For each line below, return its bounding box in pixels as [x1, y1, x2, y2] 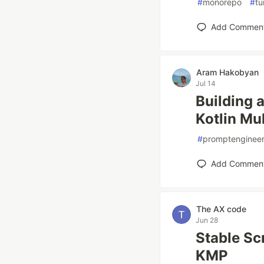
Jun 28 [196, 216, 218, 225]
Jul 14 [196, 79, 216, 88]
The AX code [196, 204, 246, 214]
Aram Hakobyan [196, 67, 259, 77]
